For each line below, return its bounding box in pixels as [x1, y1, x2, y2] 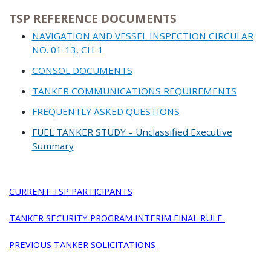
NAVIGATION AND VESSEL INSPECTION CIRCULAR [31, 29, 253, 42]
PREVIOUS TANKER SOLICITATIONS [9, 238, 158, 250]
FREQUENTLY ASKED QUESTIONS [31, 105, 180, 117]
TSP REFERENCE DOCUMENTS [9, 11, 177, 27]
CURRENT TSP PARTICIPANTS [9, 184, 132, 197]
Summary [31, 139, 74, 152]
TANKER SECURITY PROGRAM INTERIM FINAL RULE [9, 211, 225, 224]
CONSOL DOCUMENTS [31, 64, 132, 76]
